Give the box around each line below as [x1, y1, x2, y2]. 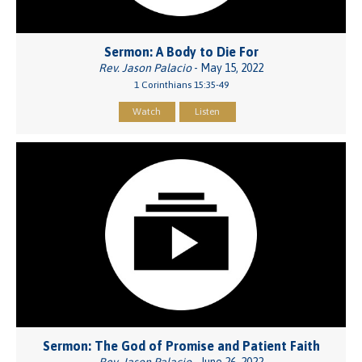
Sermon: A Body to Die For [103, 44, 259, 59]
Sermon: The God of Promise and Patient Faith [42, 339, 320, 354]
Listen [195, 105, 220, 117]
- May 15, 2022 [192, 61, 263, 74]
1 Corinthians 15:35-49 [133, 78, 229, 90]
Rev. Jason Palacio [99, 61, 192, 74]
